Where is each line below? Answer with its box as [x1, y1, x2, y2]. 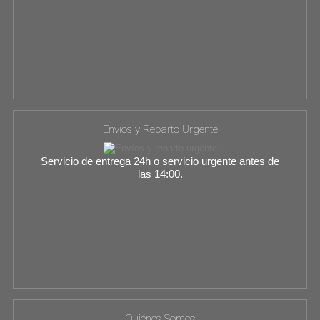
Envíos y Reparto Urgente [102, 123, 218, 136]
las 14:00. [137, 167, 183, 180]
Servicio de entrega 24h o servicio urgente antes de [41, 154, 279, 167]
